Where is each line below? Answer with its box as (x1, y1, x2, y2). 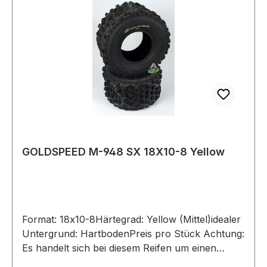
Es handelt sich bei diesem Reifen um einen (22, 242, 216, 254)
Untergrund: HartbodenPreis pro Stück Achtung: (22, 228, 244, 240)
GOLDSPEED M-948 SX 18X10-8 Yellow (22, 145, 225, 159)
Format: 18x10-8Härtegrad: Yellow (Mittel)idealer (22, 213, 241, 226)
